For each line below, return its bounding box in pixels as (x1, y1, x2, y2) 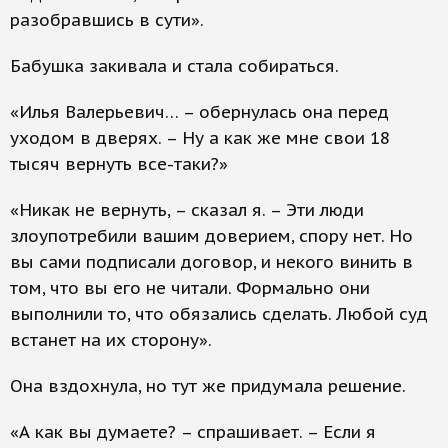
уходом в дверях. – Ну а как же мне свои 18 (10, 127, 390, 149)
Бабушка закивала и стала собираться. (10, 55, 339, 77)
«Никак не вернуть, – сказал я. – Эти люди (10, 199, 364, 221)
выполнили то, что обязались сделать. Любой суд (10, 303, 428, 325)
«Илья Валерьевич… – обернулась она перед (10, 101, 389, 123)
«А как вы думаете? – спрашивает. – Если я (10, 421, 376, 443)
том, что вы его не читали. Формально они (10, 277, 370, 299)
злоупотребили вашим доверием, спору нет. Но (10, 225, 413, 247)
